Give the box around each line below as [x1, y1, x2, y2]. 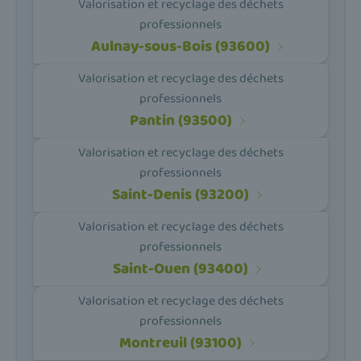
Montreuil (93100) [119, 330, 242, 356]
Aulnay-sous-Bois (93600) [91, 34, 270, 60]
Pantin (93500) [129, 108, 232, 134]
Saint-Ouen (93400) [113, 256, 248, 282]
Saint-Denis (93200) [112, 182, 249, 208]
